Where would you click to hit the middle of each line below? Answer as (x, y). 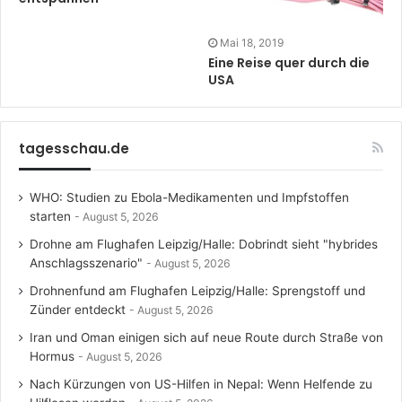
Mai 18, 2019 (252, 43)
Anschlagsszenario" (86, 263)
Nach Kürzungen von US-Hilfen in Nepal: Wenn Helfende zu (201, 384)
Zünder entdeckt (78, 310)
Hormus (52, 356)
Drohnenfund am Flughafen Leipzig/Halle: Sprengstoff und (197, 291)
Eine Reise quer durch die (289, 63)
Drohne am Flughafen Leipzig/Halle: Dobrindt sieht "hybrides (204, 244)
